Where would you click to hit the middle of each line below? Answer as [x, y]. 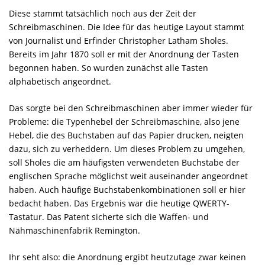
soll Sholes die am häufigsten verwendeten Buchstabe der [124, 162]
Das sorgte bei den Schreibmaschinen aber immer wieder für [131, 108]
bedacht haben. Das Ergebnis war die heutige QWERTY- [119, 203]
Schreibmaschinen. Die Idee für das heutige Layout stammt [127, 27]
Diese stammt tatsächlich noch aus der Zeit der [103, 13]
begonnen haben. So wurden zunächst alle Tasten [109, 67]
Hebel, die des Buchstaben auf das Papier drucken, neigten [126, 135]
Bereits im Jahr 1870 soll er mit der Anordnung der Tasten [124, 54]
